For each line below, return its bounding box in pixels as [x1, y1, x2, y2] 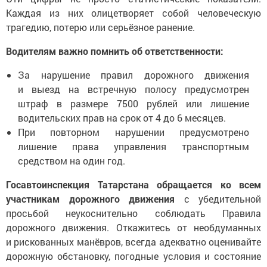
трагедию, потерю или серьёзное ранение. [6, 21, 195, 33]
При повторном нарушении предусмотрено [18, 126, 249, 138]
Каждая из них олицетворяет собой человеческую [6, 7, 261, 19]
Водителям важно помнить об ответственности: [6, 45, 223, 57]
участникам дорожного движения [6, 193, 184, 205]
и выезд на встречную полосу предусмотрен [18, 83, 249, 95]
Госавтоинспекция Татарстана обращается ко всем [6, 178, 261, 191]
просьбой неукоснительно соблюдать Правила [6, 207, 261, 219]
